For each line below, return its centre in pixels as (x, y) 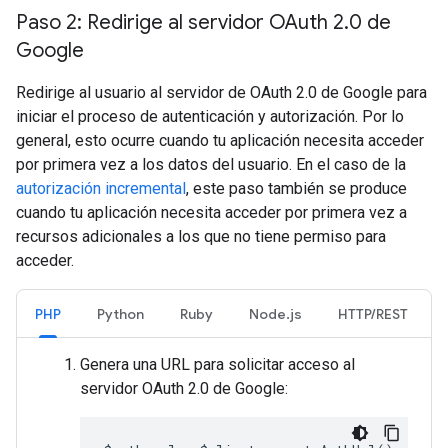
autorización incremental (101, 188)
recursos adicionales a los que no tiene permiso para (201, 236)
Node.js (275, 314)
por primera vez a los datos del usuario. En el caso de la (211, 164)
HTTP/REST (373, 314)
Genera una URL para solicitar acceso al (217, 364)
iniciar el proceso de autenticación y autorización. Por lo (210, 116)
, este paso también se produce (296, 188)
